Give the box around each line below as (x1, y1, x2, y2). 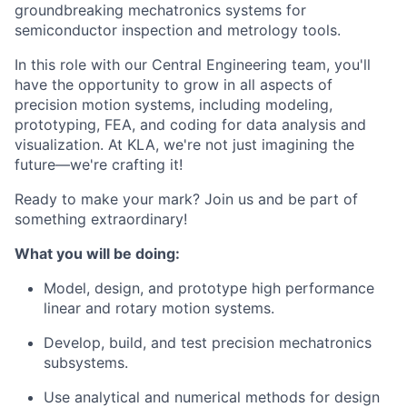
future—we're (15, 155, 112, 174)
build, (109, 333, 146, 352)
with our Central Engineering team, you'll (86, 55, 371, 74)
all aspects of (235, 75, 333, 94)
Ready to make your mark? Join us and (15, 190, 288, 209)
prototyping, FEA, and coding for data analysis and (15, 115, 366, 134)
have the (15, 75, 78, 94)
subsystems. (44, 353, 128, 372)
